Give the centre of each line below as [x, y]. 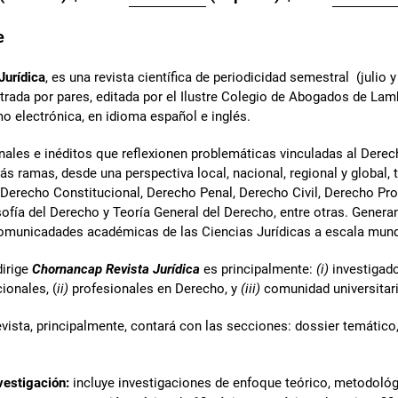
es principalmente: [260, 269]
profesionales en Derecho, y [155, 288]
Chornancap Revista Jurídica [116, 269]
